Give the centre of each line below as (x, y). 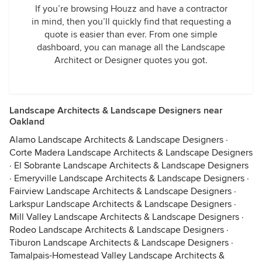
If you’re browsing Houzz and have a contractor (131, 9)
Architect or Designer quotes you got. (131, 60)
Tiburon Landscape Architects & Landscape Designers (119, 243)
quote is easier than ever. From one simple (131, 35)
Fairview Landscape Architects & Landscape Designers (120, 191)
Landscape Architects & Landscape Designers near (116, 111)
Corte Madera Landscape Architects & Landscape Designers (131, 153)
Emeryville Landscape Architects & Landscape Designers (129, 178)
